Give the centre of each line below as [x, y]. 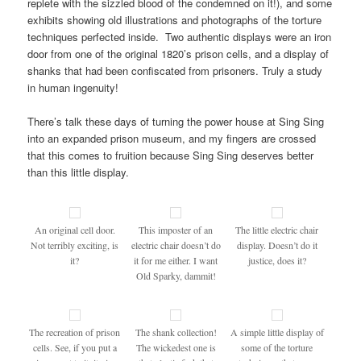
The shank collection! [176, 332]
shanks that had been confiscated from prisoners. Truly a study [175, 70]
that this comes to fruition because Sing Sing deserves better [171, 156]
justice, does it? [277, 261]
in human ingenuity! [73, 87]
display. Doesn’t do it [277, 245]
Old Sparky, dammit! [176, 276]
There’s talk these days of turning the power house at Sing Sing [176, 122]
